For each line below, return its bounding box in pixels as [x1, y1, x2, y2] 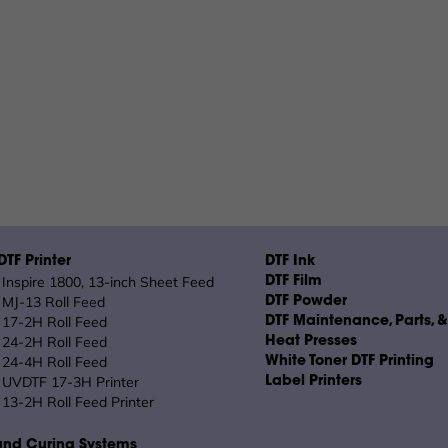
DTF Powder [265, 295, 347, 310]
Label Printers [265, 375, 362, 390]
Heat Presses [265, 335, 357, 350]
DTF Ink [265, 255, 315, 270]
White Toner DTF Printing [265, 355, 434, 370]
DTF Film [265, 275, 322, 290]
